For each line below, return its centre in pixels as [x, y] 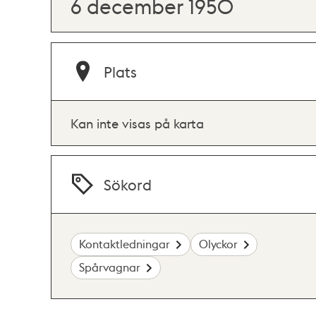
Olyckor [218, 244]
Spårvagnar [110, 267]
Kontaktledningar [125, 244]
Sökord [128, 184]
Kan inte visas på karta [137, 123]
